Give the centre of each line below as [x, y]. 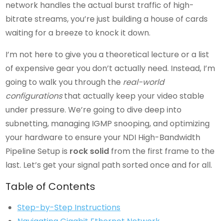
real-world [144, 82]
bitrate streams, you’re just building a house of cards [107, 19]
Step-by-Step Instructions [69, 207]
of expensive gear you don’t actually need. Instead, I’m [110, 68]
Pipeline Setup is [38, 151]
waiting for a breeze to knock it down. [78, 33]
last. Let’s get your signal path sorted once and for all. [109, 165]
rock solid [90, 151]
